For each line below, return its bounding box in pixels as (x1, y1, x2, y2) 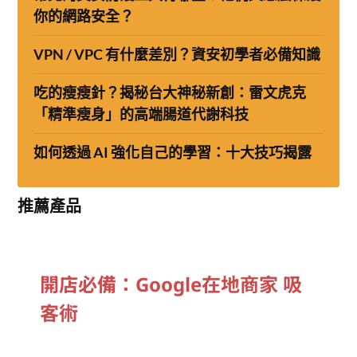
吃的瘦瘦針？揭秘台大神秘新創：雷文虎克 (33, 84, 307, 101)
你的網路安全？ (33, 7, 135, 25)
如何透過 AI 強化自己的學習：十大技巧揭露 (33, 143, 312, 161)
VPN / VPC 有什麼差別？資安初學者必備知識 (33, 45, 321, 63)
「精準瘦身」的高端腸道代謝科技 (33, 105, 249, 123)
